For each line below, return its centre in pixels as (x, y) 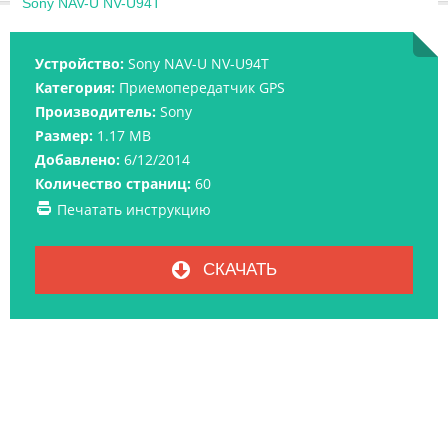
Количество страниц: (113, 184)
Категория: (75, 88)
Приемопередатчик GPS (202, 88)
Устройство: (79, 64)
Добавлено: (77, 160)
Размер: (64, 136)
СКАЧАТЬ (237, 270)
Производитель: (95, 112)
